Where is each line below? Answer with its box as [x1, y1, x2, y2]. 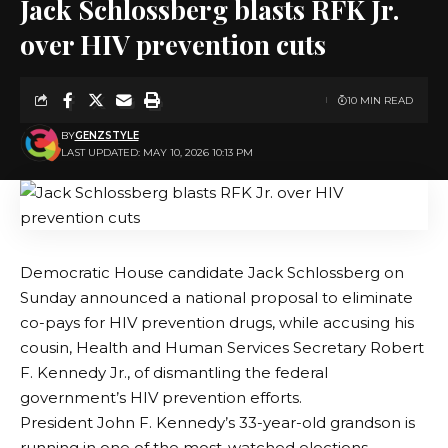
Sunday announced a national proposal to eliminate [20, 288, 413, 307]
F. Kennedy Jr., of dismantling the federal [20, 363, 328, 382]
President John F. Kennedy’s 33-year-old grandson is [20, 413, 415, 432]
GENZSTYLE [74, 129, 139, 142]
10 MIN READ [347, 93, 413, 107]
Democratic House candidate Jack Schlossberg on [20, 263, 404, 282]
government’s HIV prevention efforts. [20, 388, 302, 407]
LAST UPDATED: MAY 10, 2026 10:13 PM [60, 146, 253, 159]
